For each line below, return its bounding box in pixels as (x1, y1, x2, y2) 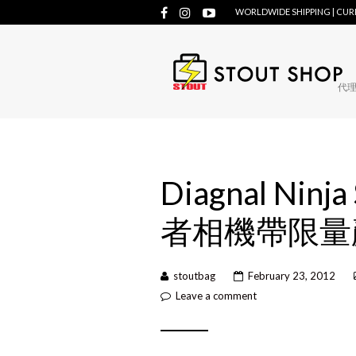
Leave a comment (176, 289, 257, 302)
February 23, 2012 (248, 269, 335, 282)
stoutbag (173, 269, 215, 282)
